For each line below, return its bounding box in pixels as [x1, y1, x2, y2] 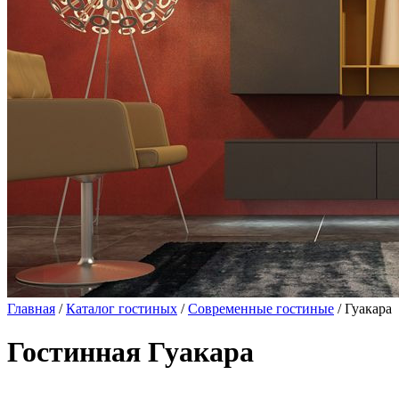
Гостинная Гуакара [7, 336, 254, 369]
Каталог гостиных [66, 301, 177, 316]
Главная [7, 301, 55, 316]
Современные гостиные [188, 301, 334, 316]
